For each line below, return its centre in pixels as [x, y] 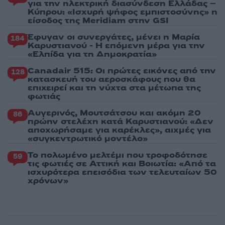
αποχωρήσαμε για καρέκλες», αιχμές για [119, 130]
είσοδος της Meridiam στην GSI [98, 20]
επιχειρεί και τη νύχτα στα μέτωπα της [114, 88]
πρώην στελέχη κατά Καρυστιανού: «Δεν [121, 121]
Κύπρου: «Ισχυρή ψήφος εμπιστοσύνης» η [123, 12]
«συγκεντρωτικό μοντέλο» [88, 138]
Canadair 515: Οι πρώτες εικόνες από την [122, 71]
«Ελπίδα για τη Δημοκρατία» [92, 54]
